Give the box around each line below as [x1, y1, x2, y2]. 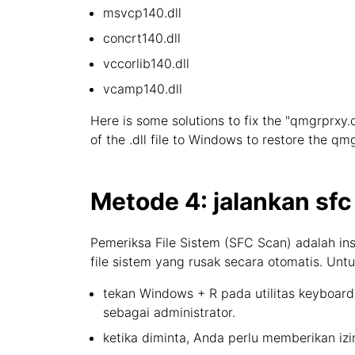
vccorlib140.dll [103, 55, 189, 71]
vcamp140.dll [103, 81, 182, 97]
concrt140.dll [103, 30, 181, 46]
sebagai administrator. [103, 304, 235, 320]
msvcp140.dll [103, 5, 181, 21]
